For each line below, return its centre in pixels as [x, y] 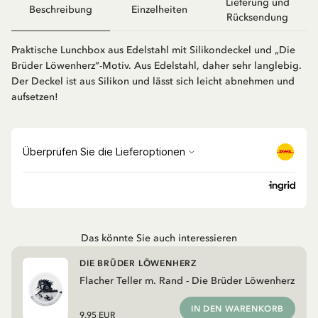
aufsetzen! [35, 97]
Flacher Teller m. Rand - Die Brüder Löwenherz [187, 280]
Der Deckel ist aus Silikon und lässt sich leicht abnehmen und [153, 81]
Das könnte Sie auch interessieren [159, 238]
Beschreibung [60, 10]
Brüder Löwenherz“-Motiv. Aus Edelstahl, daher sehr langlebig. [157, 65]
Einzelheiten [159, 10]
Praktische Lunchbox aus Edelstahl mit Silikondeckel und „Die [153, 50]
